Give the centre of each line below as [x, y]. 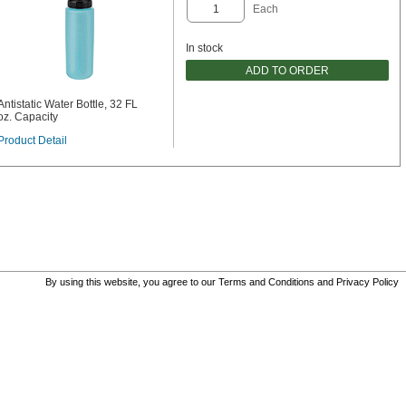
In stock [204, 48]
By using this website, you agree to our [132, 282]
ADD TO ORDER [287, 70]
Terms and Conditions [266, 282]
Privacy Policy [367, 282]
